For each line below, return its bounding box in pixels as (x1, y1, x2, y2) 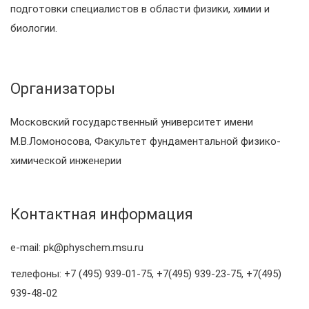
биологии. (10, 22, 57, 34)
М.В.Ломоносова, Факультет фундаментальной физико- (10, 135, 281, 148)
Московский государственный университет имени (10, 116, 253, 128)
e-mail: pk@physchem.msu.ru (10, 241, 146, 254)
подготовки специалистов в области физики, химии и (10, 3, 270, 15)
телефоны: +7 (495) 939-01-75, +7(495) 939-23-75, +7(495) (10, 268, 281, 280)
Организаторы (10, 80, 115, 97)
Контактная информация (10, 206, 193, 223)
